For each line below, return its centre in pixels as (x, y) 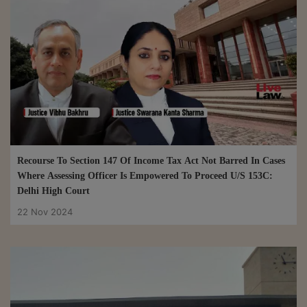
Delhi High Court (53, 191)
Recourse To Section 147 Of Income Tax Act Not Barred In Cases (151, 160)
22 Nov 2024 (45, 211)
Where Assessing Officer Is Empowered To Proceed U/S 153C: (145, 175)
